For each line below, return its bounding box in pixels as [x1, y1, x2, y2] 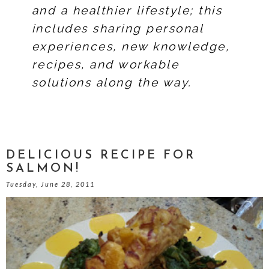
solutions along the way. [31, 76, 192, 89]
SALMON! [6, 163, 80, 175]
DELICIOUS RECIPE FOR [6, 150, 196, 162]
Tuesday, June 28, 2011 [6, 180, 95, 188]
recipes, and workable [31, 58, 180, 71]
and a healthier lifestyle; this [31, 4, 223, 17]
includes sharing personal [31, 22, 204, 35]
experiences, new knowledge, [31, 40, 230, 53]
